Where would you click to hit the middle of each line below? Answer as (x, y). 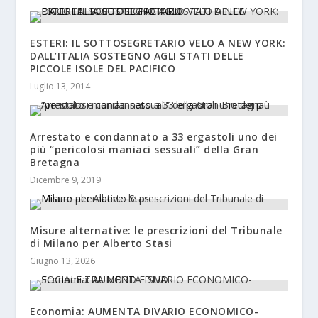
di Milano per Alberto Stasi (101, 243)
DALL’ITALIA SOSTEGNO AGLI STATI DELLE (137, 55)
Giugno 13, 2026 (63, 261)
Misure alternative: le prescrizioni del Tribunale (156, 230)
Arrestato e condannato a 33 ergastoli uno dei (154, 136)
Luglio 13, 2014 (60, 86)
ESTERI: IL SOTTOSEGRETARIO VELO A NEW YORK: (158, 43)
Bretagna (55, 162)
